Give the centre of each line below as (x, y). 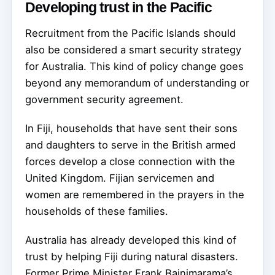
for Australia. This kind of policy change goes (134, 67)
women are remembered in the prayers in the (135, 195)
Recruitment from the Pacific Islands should (130, 33)
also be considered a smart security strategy (133, 50)
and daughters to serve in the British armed (130, 145)
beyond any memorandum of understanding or (137, 83)
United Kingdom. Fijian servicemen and (120, 178)
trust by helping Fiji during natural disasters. (132, 257)
